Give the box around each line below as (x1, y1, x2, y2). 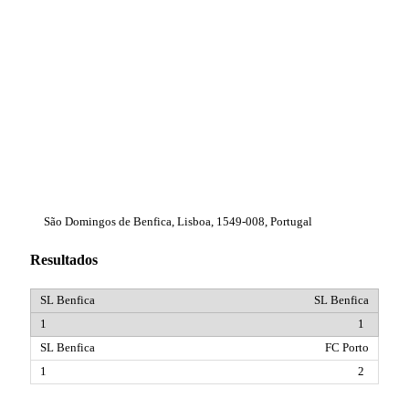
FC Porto (325, 341, 369, 354)
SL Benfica (314, 293, 369, 307)
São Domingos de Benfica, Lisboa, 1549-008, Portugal (44, 215, 312, 229)
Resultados (30, 252, 98, 268)
